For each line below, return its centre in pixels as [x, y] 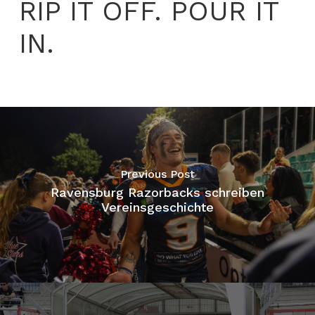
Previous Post [157, 174]
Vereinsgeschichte [157, 207]
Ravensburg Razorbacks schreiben [157, 193]
